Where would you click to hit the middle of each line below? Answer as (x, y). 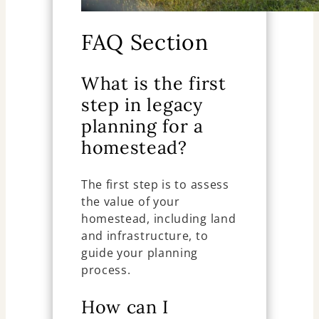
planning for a (142, 126)
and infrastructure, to (145, 235)
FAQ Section (145, 42)
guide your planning (140, 252)
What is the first (153, 83)
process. (106, 270)
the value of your (130, 201)
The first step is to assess (155, 184)
